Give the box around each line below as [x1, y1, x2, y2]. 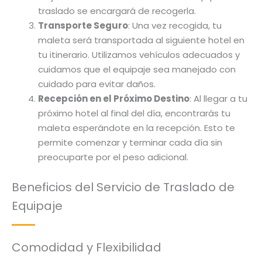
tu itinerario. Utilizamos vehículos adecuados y [38, 49, 240, 61]
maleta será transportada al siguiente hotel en [38, 34, 244, 47]
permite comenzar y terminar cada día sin [38, 136, 222, 149]
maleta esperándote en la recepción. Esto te [38, 122, 235, 135]
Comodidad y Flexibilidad [12, 239, 161, 256]
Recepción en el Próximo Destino [38, 92, 189, 105]
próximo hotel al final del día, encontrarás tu [38, 107, 230, 120]
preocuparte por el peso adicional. [38, 151, 188, 164]
